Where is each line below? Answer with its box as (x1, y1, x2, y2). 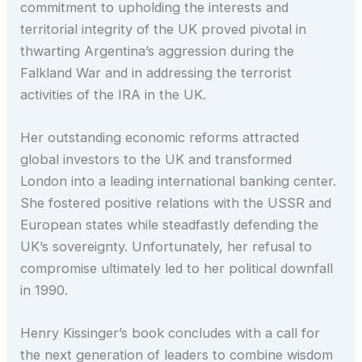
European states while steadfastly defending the (20, 217, 319, 234)
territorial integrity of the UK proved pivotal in (20, 20, 307, 37)
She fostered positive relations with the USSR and (20, 195, 332, 212)
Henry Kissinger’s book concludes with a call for (20, 325, 321, 342)
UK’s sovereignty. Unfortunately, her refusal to (20, 238, 313, 255)
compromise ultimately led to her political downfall (20, 260, 334, 277)
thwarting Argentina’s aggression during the (20, 42, 295, 59)
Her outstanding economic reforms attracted (20, 129, 300, 146)
